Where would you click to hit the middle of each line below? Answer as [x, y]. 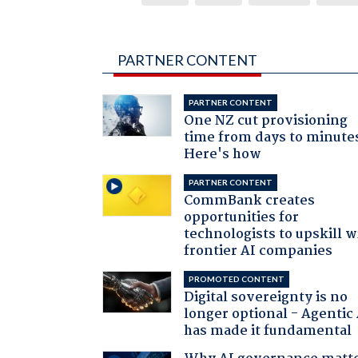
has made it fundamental [268, 331]
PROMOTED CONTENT [237, 278]
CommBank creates [250, 201]
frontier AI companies [259, 251]
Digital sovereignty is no [266, 297]
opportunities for [242, 217]
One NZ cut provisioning [266, 121]
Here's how [223, 154]
